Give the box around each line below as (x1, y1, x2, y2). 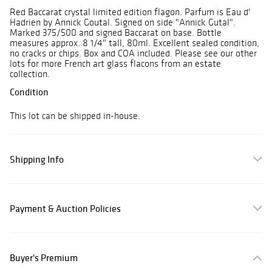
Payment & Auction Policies (10, 202, 121, 215)
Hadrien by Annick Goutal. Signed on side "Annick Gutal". (10, 16, 236, 29)
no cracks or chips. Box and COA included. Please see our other (10, 47, 257, 59)
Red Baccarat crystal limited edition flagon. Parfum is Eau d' (10, 6, 250, 18)
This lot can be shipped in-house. (10, 110, 140, 122)
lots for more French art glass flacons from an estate (10, 58, 221, 70)
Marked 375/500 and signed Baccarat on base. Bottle (10, 27, 222, 39)
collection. (10, 68, 50, 80)
